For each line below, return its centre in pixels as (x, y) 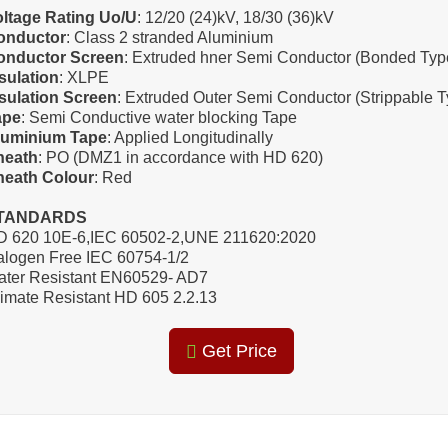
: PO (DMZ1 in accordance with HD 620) (181, 157)
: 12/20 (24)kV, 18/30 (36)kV (236, 17)
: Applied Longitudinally (190, 137)
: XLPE (84, 77)
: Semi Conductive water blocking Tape (159, 117)
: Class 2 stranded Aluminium (170, 37)
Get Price (236, 351)
